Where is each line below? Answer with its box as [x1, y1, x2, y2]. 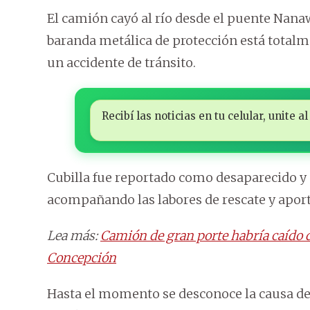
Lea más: [47, 228, 100, 244]
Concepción [47, 250, 116, 266]
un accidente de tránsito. [47, 55, 196, 71]
